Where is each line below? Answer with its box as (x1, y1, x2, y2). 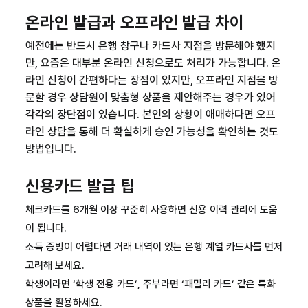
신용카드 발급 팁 (25, 176, 135, 196)
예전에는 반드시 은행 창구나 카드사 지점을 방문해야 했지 (25, 39, 276, 52)
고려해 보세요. (25, 259, 85, 272)
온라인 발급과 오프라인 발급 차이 (25, 12, 244, 32)
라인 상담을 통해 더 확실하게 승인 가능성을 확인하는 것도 (25, 125, 278, 138)
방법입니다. (25, 142, 76, 155)
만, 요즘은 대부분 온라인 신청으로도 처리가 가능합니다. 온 (25, 56, 281, 69)
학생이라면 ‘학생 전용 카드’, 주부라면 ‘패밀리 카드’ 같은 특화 (25, 278, 276, 290)
